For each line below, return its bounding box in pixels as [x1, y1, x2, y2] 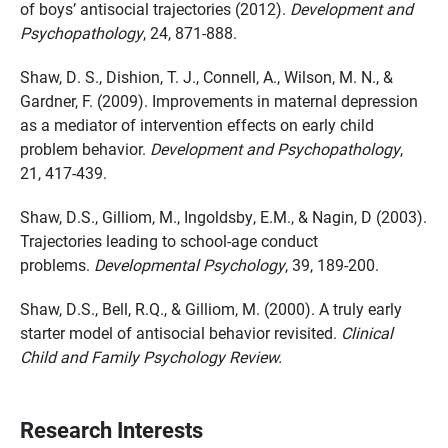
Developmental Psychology [94, 254, 285, 275]
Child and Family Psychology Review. [20, 346, 282, 367]
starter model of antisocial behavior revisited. [20, 322, 341, 343]
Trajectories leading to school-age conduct [20, 230, 318, 251]
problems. [20, 254, 94, 275]
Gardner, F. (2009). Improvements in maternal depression [20, 90, 418, 111]
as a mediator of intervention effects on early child [20, 114, 374, 135]
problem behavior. [20, 138, 150, 159]
